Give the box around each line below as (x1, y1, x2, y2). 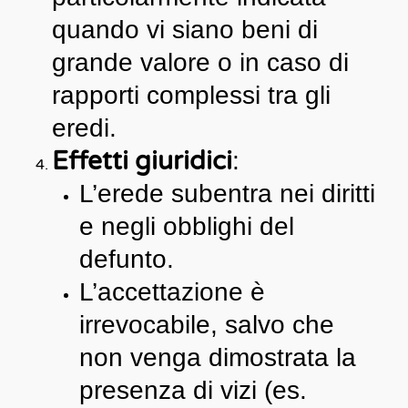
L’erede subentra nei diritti (78, 178, 375, 208)
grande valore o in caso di (51, 47, 349, 76)
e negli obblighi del (78, 211, 294, 240)
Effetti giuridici (51, 145, 232, 177)
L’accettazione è (78, 277, 265, 306)
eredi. (51, 113, 117, 142)
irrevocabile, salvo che (78, 310, 334, 339)
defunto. (78, 244, 174, 273)
